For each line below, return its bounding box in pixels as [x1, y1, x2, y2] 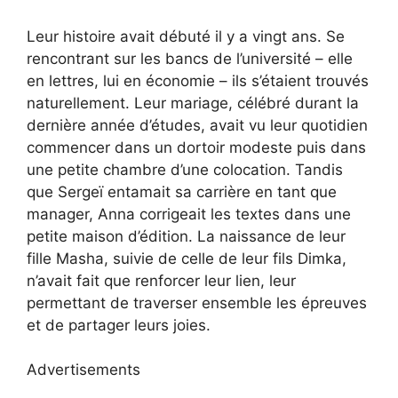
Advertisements [27, 361, 140, 379]
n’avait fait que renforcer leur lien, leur [27, 271, 296, 290]
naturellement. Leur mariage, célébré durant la [27, 93, 359, 112]
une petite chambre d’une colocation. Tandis [27, 160, 343, 179]
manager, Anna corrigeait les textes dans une [27, 204, 351, 223]
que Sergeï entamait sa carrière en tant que [27, 182, 337, 201]
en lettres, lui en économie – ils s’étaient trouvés [27, 71, 369, 90]
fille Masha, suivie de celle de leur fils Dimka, [27, 249, 346, 267]
